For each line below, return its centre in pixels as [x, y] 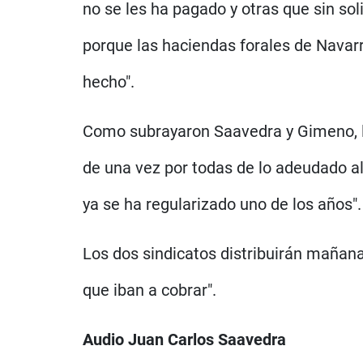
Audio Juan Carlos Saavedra [184, 339]
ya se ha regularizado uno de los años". [222, 204]
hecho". [109, 81]
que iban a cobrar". [149, 290]
